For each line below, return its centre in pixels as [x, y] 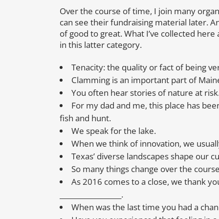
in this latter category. [101, 45]
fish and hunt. [85, 118]
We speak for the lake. [114, 131]
